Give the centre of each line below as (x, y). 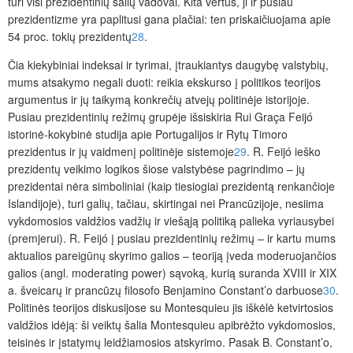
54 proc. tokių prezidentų (70, 37)
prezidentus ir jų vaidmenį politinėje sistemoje (121, 152)
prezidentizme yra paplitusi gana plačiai (106, 19)
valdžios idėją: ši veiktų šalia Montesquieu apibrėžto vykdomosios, (172, 325)
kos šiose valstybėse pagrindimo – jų (214, 169)
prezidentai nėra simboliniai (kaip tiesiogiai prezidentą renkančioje (171, 186)
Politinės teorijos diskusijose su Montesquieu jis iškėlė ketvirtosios (171, 308)
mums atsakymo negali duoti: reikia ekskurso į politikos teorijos (164, 82)
